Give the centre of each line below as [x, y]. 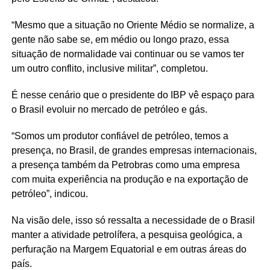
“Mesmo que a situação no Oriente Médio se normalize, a [133, 25]
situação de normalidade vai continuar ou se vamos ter [127, 54]
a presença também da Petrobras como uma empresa [125, 165]
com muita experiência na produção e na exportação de [130, 179]
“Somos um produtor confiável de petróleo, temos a [120, 136]
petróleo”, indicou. [49, 193]
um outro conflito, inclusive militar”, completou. [109, 68]
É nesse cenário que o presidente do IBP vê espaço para [133, 95]
